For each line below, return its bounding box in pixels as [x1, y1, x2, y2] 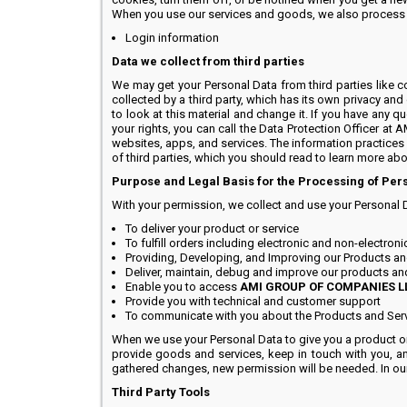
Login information [125, 31, 219, 45]
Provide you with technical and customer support [125, 294, 381, 308]
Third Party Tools [112, 385, 210, 399]
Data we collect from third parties [112, 55, 304, 68]
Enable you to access [125, 280, 240, 293]
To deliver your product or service [125, 222, 299, 235]
